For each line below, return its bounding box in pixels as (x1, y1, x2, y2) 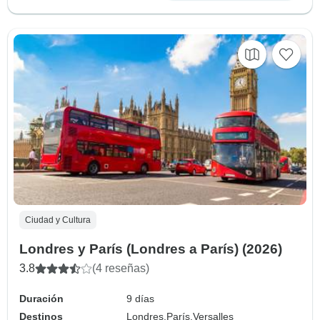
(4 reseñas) (92, 262, 149, 275)
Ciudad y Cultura (25, 215, 91, 226)
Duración (19, 293, 64, 305)
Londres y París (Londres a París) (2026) (19, 241, 282, 257)
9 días (126, 293, 155, 305)
